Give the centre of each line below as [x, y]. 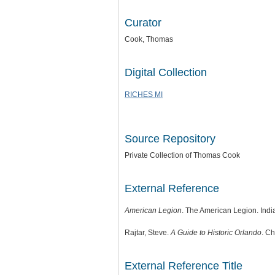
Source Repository [170, 139]
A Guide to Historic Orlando [216, 233]
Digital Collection [166, 72]
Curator [143, 23]
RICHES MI [144, 95]
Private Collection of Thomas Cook [182, 155]
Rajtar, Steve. [148, 233]
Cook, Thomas [149, 39]
